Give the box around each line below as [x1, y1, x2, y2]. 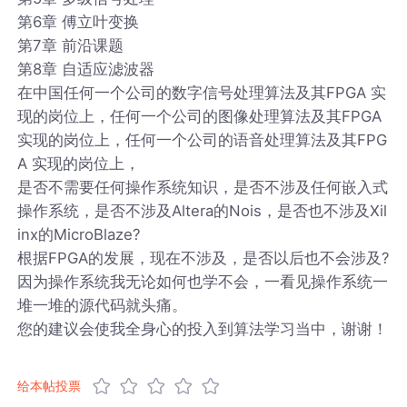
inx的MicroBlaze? [17, 224, 141, 243]
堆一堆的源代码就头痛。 [17, 295, 188, 314]
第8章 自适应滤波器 [17, 59, 155, 78]
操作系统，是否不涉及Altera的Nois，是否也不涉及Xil [17, 201, 388, 220]
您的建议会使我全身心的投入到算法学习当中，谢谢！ [17, 319, 389, 338]
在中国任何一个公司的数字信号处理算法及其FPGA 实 [17, 83, 387, 102]
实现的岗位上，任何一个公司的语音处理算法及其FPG [17, 130, 388, 149]
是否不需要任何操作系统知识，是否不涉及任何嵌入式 [17, 177, 389, 196]
